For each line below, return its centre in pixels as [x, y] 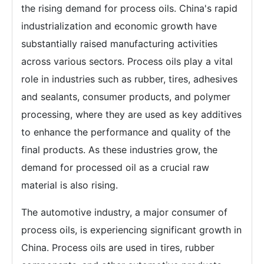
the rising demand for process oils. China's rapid [129, 8]
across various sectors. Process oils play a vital [127, 61]
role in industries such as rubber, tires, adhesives [129, 79]
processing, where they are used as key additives [131, 114]
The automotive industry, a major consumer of [124, 212]
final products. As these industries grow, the [119, 150]
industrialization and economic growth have [119, 26]
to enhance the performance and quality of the [126, 132]
